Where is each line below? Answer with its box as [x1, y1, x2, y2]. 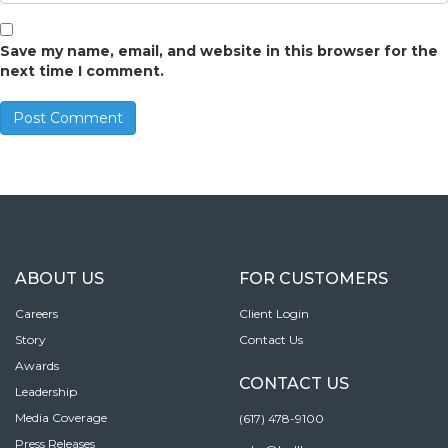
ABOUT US [15, 269, 104, 289]
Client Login [239, 306, 309, 322]
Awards [15, 358, 59, 374]
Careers [15, 306, 58, 322]
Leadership [15, 384, 77, 400]
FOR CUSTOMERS [239, 269, 388, 289]
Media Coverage [15, 410, 107, 426]
